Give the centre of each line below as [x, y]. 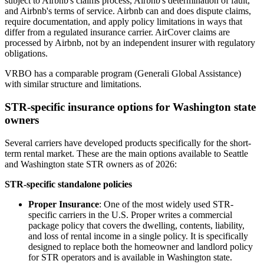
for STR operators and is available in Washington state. [130, 257]
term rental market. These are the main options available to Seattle [126, 153]
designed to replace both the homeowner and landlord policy [141, 246]
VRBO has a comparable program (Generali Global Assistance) [123, 74]
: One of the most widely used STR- [166, 204]
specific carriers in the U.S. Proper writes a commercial [130, 214]
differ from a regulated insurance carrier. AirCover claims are [117, 32]
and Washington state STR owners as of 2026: [91, 164]
